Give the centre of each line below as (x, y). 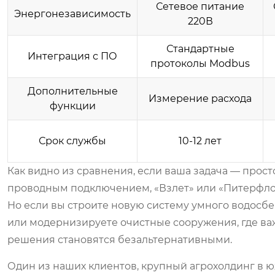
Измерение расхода (200, 99)
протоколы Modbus (200, 64)
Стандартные (200, 49)
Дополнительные (72, 91)
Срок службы (72, 141)
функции (72, 106)
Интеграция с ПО (72, 56)
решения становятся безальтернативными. (120, 240)
